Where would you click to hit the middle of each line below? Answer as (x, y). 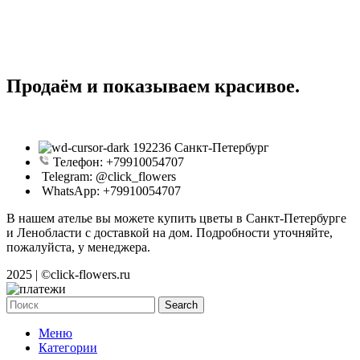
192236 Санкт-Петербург (201, 147)
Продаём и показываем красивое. (153, 86)
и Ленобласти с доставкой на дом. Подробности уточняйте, (170, 232)
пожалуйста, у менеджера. (78, 247)
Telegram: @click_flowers (109, 176)
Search (181, 305)
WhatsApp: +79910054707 (111, 190)
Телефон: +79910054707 (119, 162)
